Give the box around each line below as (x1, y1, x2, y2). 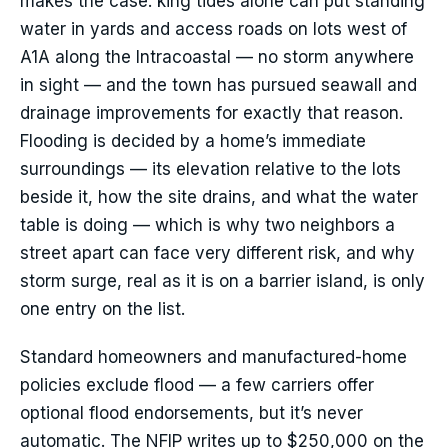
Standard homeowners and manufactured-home (20, 347, 407, 368)
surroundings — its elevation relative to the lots (20, 159, 401, 180)
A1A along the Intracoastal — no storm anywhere (20, 47, 414, 68)
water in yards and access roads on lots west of (20, 19, 407, 40)
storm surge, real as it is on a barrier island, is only (20, 271, 425, 292)
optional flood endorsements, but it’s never (20, 403, 363, 424)
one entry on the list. (20, 299, 185, 320)
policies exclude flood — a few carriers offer (20, 375, 374, 396)
